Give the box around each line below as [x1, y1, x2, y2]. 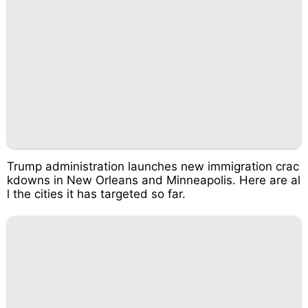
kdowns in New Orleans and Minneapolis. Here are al [7, 173, 300, 187]
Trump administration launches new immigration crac [7, 159, 299, 173]
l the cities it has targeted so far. [7, 186, 186, 201]
